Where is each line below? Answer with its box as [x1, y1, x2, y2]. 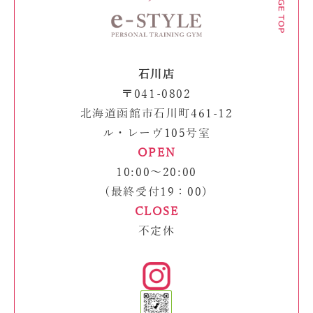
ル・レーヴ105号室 [102, 127, 211, 140]
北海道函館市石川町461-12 [80, 108, 233, 121]
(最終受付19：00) [105, 186, 208, 199]
